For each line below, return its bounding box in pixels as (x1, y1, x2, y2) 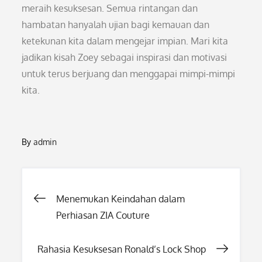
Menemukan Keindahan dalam (56, 193, 185, 205)
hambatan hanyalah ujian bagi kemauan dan (22, 19, 210, 30)
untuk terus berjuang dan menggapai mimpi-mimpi (22, 68, 236, 80)
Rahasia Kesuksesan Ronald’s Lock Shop (37, 243, 206, 255)
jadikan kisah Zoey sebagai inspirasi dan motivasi (22, 51, 227, 63)
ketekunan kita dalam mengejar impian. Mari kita (22, 35, 229, 47)
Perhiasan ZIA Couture (56, 209, 150, 221)
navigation (33, 222, 154, 251)
